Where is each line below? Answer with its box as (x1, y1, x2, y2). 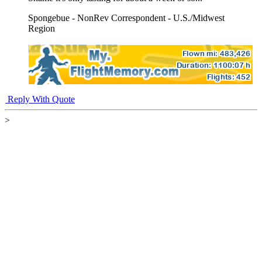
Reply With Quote (5, 94, 75, 105)
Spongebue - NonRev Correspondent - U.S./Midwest (28, 13, 225, 23)
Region (28, 23, 55, 34)
